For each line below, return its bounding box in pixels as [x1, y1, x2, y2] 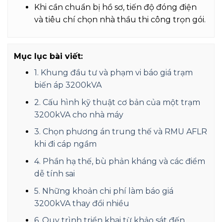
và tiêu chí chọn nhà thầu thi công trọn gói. [34, 14, 206, 24]
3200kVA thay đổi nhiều [34, 198, 129, 208]
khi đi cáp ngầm [34, 139, 97, 149]
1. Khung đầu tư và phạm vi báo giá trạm [34, 68, 193, 78]
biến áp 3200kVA [34, 80, 102, 90]
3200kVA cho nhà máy [34, 110, 123, 119]
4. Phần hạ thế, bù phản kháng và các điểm [34, 157, 205, 166]
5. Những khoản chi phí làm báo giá [34, 186, 173, 196]
